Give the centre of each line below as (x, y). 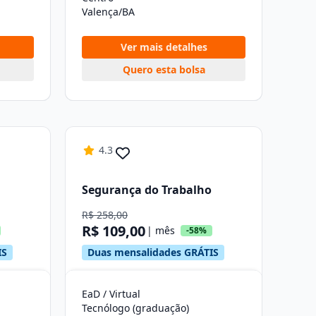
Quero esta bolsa (164, 69)
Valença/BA (108, 12)
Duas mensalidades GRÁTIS (153, 252)
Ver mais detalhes (164, 47)
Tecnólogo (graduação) (135, 308)
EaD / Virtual (111, 294)
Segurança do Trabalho (147, 189)
